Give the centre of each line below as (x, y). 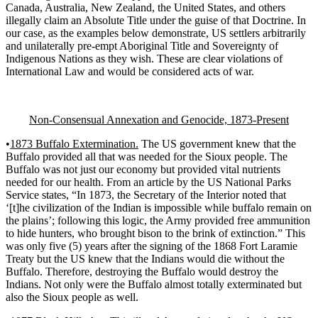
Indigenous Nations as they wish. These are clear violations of (144, 58)
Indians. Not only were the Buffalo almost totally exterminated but (154, 284)
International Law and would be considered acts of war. (130, 71)
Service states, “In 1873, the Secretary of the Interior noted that (146, 194)
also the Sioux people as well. (72, 297)
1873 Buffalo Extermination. (74, 143)
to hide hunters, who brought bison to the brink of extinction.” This (155, 233)
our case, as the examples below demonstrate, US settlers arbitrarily (156, 33)
